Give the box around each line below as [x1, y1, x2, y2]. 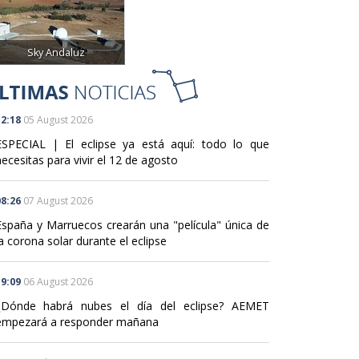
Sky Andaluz [26, 45, 85, 59]
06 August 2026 [22, 274, 93, 288]
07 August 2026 [22, 193, 93, 208]
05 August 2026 [22, 112, 93, 127]
